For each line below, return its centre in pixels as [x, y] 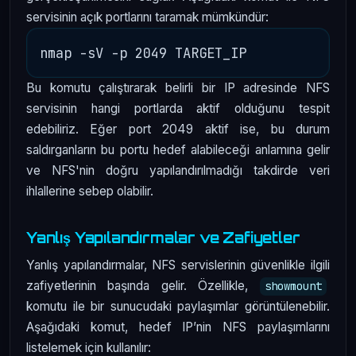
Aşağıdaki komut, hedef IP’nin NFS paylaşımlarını [178, 327]
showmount [293, 286]
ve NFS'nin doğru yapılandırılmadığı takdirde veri [178, 170]
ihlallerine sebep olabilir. [90, 191]
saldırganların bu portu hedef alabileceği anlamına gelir [178, 149]
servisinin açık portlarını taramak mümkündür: [147, 17]
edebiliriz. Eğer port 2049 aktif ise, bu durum [178, 129]
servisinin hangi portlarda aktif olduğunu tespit [178, 108]
